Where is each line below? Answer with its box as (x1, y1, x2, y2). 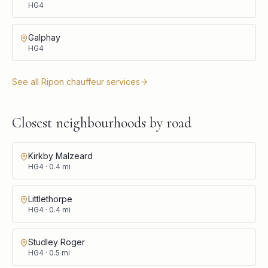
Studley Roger (28, 236, 85, 247)
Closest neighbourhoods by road (12, 114, 191, 132)
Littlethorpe (28, 193, 72, 204)
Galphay (28, 32, 60, 42)
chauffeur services (64, 76, 140, 87)
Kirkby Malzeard (28, 150, 93, 161)
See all (12, 76, 41, 87)
